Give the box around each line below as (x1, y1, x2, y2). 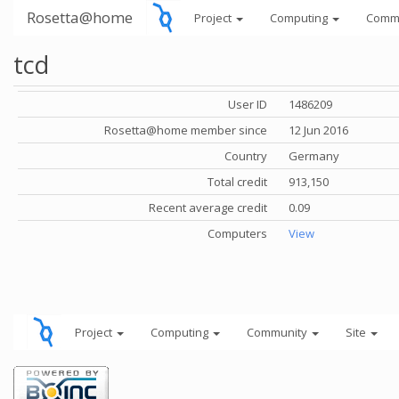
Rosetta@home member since (104, 122, 267, 138)
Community (247, 324, 310, 340)
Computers (208, 225, 267, 241)
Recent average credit (149, 199, 267, 216)
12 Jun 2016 (289, 122, 348, 138)
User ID (228, 96, 267, 112)
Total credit (208, 174, 267, 190)
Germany (289, 148, 339, 164)
